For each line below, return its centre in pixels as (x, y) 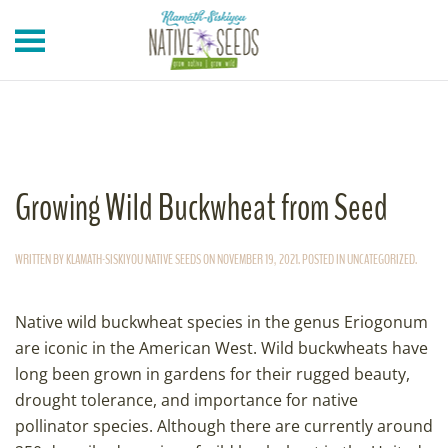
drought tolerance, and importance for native (186, 400)
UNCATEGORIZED (381, 259)
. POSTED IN (322, 259)
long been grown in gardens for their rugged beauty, (212, 374)
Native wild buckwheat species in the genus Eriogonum (221, 322)
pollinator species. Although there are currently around (224, 426)
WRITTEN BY (40, 259)
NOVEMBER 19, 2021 (257, 259)
